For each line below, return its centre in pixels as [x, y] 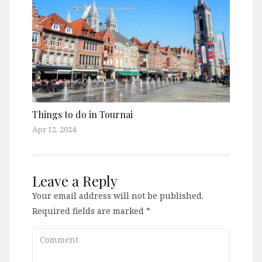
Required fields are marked [89, 211]
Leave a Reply [75, 180]
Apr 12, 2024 [54, 129]
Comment [52, 235]
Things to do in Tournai [82, 114]
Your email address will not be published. [118, 195]
